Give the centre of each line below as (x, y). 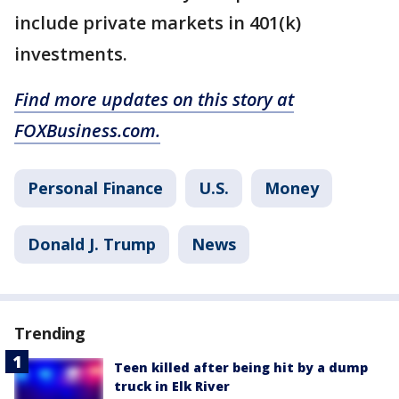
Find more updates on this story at (154, 99)
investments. (71, 53)
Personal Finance (95, 187)
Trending (50, 333)
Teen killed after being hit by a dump (241, 367)
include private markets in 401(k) (158, 22)
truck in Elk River (172, 386)
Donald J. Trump (92, 244)
